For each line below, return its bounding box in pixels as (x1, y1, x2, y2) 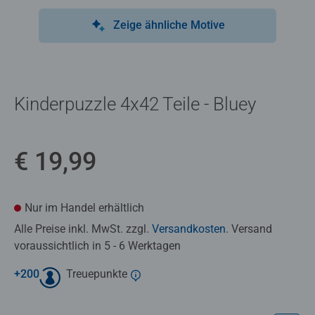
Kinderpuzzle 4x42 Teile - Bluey (14, 93, 256, 115)
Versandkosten (152, 221, 226, 236)
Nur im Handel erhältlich (25, 200, 144, 214)
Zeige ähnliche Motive (112, 18, 225, 32)
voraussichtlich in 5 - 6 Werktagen (14, 238, 181, 252)
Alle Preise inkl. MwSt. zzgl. (14, 221, 152, 236)
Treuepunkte (66, 266, 127, 281)
